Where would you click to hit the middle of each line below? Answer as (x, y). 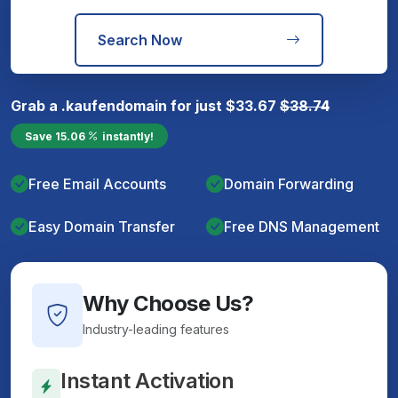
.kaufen (88, 105)
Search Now (140, 40)
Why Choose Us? (168, 303)
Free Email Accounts (97, 183)
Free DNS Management (302, 226)
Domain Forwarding (289, 183)
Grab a (36, 105)
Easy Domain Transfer (102, 226)
